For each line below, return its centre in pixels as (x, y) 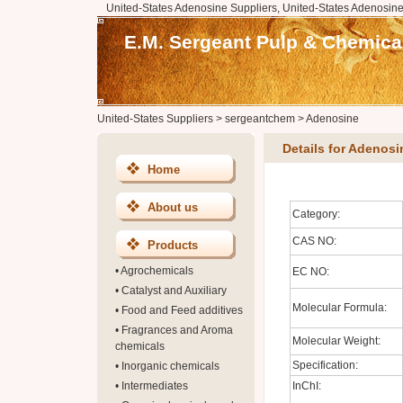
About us (172, 207)
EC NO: (310, 272)
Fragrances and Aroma (177, 330)
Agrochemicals (157, 271)
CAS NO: (314, 241)
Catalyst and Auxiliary (174, 291)
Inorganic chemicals (170, 366)
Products (172, 245)
